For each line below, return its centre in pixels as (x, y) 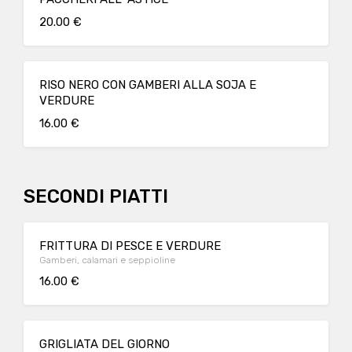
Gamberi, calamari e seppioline (107, 260)
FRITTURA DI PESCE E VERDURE (130, 246)
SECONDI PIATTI (96, 196)
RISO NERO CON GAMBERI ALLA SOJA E (148, 85)
